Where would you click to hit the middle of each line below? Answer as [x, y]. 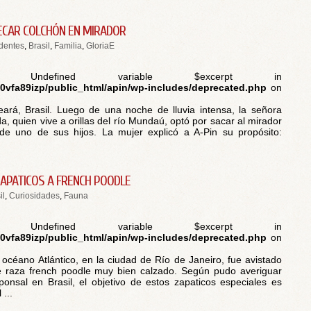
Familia [68, 46]
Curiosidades [34, 196]
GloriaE [100, 46]
